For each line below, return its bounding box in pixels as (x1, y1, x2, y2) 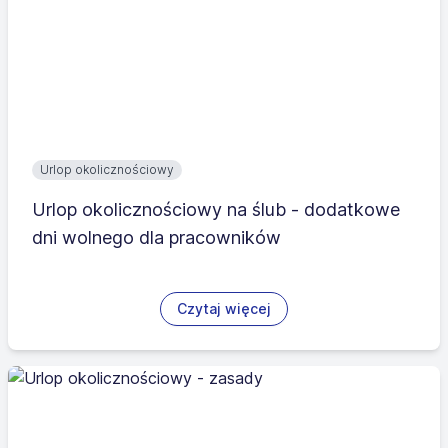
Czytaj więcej (177, 300, 271, 317)
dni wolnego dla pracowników (32, 227, 281, 248)
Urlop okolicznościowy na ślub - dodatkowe (32, 199, 400, 220)
